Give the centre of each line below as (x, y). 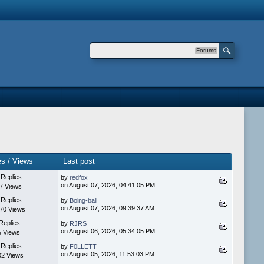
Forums (206, 50)
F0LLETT (83, 247)
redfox (78, 178)
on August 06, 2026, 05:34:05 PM (108, 231)
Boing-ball (83, 201)
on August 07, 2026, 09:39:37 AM (107, 208)
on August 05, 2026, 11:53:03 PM (107, 254)
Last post (79, 161)
